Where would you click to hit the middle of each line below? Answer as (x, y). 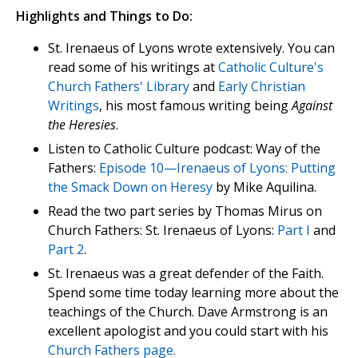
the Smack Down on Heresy (130, 187)
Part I (294, 231)
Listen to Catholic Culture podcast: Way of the (184, 149)
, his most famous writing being (195, 106)
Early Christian (262, 87)
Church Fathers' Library (119, 87)
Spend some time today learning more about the (193, 293)
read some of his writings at (133, 68)
